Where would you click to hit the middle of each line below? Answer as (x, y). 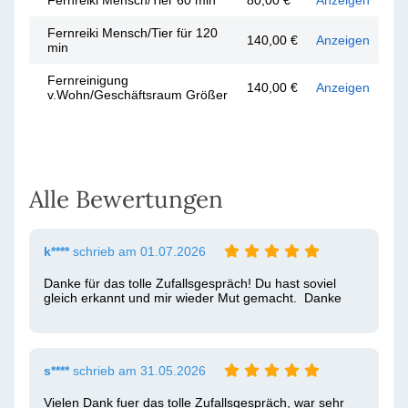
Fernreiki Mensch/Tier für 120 (133, 33)
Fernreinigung (88, 80)
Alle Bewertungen (126, 199)
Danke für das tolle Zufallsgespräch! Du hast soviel (190, 283)
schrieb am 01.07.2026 (138, 251)
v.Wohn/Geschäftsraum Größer (138, 95)
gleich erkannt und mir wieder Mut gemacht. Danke (193, 298)
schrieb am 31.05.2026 (138, 371)
